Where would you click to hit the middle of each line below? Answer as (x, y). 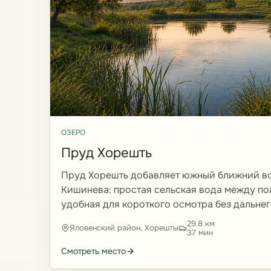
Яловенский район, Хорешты (124, 228)
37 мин (200, 232)
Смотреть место (93, 251)
